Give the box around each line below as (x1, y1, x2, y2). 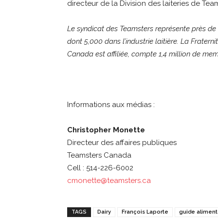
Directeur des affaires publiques (67, 138, 177, 147)
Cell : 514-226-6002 (67, 163, 133, 173)
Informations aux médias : (67, 100, 155, 109)
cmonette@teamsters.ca (67, 176, 151, 185)
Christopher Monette (67, 126, 145, 135)
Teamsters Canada (67, 151, 131, 160)
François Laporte (122, 209, 168, 216)
